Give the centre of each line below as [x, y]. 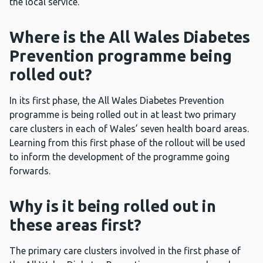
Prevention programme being [121, 56]
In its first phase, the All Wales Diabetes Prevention [117, 101]
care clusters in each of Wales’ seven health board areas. [129, 129]
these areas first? [75, 225]
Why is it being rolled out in [113, 206]
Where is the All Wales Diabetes [130, 37]
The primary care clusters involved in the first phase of [125, 251]
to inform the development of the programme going [119, 157]
